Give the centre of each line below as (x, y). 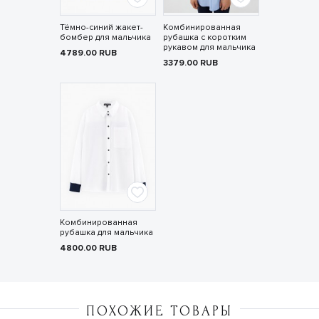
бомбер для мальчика (105, 38)
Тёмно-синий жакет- (101, 28)
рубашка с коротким (204, 38)
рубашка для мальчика (106, 233)
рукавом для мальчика (209, 48)
